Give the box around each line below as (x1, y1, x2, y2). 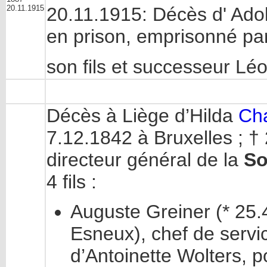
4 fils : (46, 171, 97, 193)
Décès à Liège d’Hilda (46, 105, 238, 126)
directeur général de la (46, 149, 244, 170)
